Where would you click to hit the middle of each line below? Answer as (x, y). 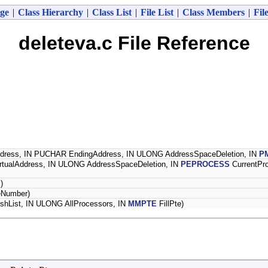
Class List (112, 12)
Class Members (213, 12)
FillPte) (170, 203)
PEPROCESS (205, 164)
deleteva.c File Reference (134, 43)
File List (157, 12)
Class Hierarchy (50, 12)
